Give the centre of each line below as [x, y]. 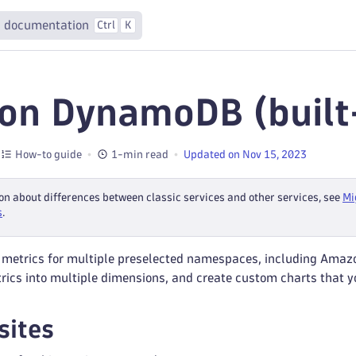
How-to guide [48, 154]
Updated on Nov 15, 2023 [245, 154]
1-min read [140, 154]
